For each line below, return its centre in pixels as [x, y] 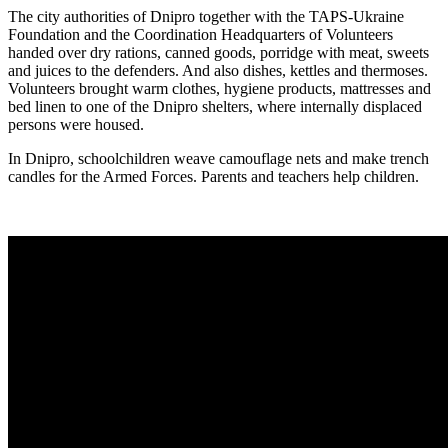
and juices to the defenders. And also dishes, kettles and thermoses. [218, 70]
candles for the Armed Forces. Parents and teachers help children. [215, 176]
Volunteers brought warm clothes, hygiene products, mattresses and [219, 88]
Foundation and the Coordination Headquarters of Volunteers [200, 34]
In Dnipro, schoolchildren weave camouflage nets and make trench [218, 158]
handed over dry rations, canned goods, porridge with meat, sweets [218, 52]
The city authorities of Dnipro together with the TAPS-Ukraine [206, 16]
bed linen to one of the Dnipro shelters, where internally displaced [215, 106]
